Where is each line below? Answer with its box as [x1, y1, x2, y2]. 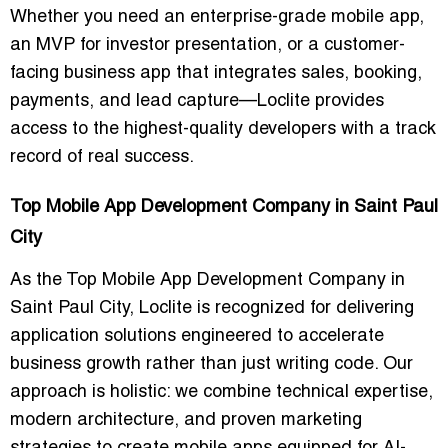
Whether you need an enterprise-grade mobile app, [10, 9, 424, 27]
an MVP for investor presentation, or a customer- [10, 37, 405, 55]
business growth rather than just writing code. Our [10, 356, 413, 374]
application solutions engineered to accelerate [10, 328, 384, 346]
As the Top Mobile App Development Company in [10, 272, 405, 290]
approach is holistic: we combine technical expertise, [10, 384, 433, 402]
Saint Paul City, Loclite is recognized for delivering [10, 300, 414, 318]
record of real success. [10, 149, 194, 167]
